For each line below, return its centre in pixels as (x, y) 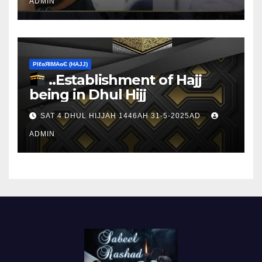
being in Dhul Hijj (88, 94)
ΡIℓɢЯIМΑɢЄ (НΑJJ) (60, 64)
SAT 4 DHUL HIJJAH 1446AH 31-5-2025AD (122, 116)
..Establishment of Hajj (123, 80)
